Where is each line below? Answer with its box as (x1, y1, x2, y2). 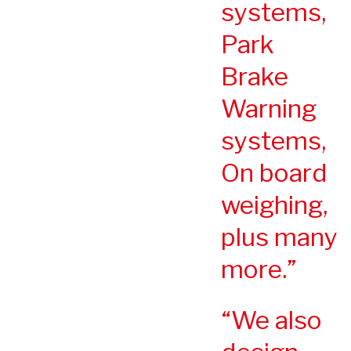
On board (221, 157, 327, 188)
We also (231, 304, 322, 335)
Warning (221, 92, 317, 124)
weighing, (221, 189, 327, 220)
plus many (221, 221, 338, 252)
